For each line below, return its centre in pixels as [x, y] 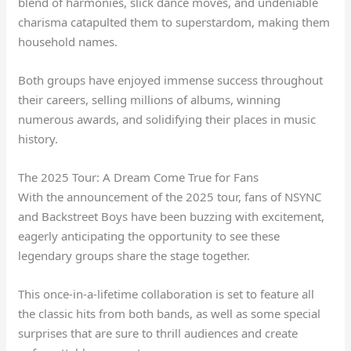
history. [38, 138]
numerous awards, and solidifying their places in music [167, 119]
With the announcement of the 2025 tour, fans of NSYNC [170, 196]
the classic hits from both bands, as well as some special [170, 313]
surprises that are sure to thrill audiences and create [158, 333]
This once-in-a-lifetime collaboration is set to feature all [166, 293]
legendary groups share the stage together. [134, 255]
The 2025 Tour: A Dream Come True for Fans [139, 177]
